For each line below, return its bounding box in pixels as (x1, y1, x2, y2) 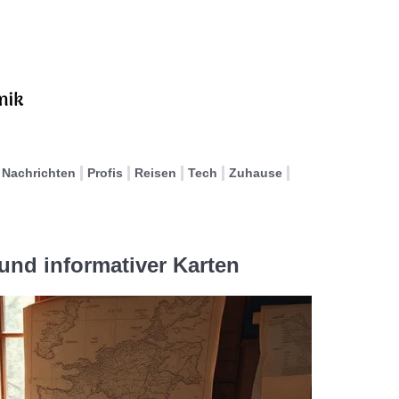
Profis (87, 166, 123, 180)
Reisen (134, 166, 176, 180)
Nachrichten (2, 166, 76, 180)
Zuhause (229, 166, 282, 180)
